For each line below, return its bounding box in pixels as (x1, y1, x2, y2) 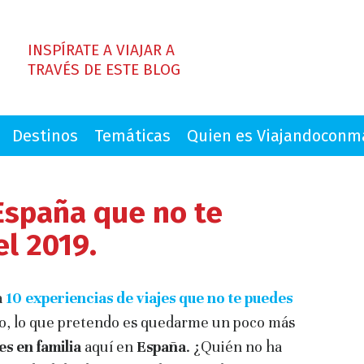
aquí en (81, 337, 136, 356)
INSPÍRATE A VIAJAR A (28, 41, 175, 59)
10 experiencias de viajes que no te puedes (6, 288, 292, 307)
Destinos (12, 126, 78, 145)
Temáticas (94, 126, 171, 145)
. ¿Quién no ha (186, 337, 282, 356)
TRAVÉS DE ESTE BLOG (28, 60, 180, 79)
